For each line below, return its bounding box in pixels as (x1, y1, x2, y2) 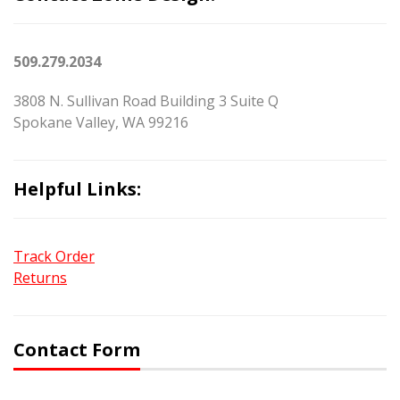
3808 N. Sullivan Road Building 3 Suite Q (13, 91, 279, 111)
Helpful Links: (13, 177, 141, 201)
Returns (13, 268, 67, 287)
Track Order (13, 246, 95, 266)
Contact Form (13, 337, 140, 362)
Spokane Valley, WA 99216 (13, 112, 188, 132)
